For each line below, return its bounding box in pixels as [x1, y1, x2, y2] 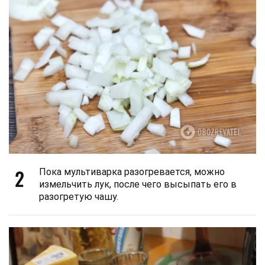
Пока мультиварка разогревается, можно [39, 166, 225, 177]
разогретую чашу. [39, 190, 118, 202]
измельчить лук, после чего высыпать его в [39, 178, 237, 190]
